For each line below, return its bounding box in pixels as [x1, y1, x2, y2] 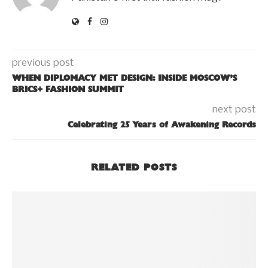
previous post [12, 57, 74, 69]
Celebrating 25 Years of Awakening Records [68, 120, 256, 130]
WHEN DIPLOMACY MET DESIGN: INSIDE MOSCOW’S [12, 73, 237, 84]
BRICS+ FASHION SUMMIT [12, 84, 124, 95]
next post [212, 104, 256, 116]
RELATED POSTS [91, 162, 177, 173]
